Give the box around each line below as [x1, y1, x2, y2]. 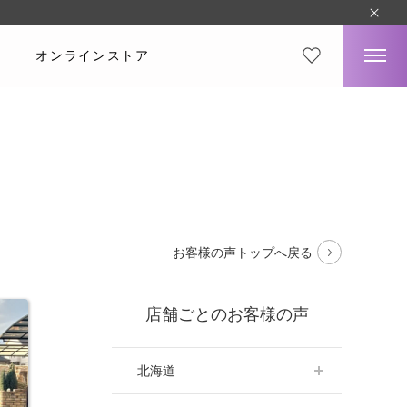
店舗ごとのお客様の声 [144, 305, 309, 324]
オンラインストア [35, 48, 150, 63]
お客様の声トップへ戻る [173, 244, 313, 260]
